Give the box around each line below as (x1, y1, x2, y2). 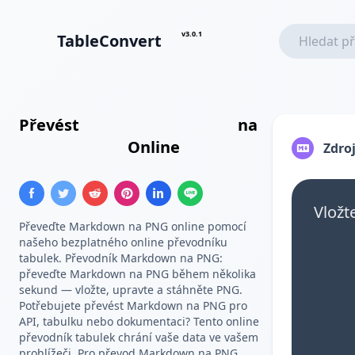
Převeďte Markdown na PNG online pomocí (19, 219, 246, 234)
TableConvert (57, 30, 162, 52)
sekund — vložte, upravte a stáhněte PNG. (19, 282, 242, 297)
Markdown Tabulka (83, 114, 234, 136)
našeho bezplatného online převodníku (19, 235, 227, 250)
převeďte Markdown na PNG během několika (19, 266, 256, 281)
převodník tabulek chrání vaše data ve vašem (19, 330, 258, 345)
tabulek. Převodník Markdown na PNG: (19, 250, 223, 265)
